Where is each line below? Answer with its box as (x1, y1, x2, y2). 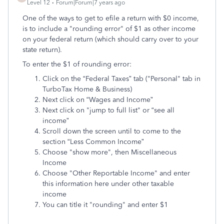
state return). (22, 45, 62, 54)
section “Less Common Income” (42, 137, 144, 146)
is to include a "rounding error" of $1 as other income (22, 24, 195, 33)
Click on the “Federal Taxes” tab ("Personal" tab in (42, 74, 200, 83)
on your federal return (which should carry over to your (22, 35, 198, 43)
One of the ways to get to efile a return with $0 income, (22, 14, 199, 22)
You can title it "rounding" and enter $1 (42, 200, 168, 209)
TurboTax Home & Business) (42, 85, 132, 93)
